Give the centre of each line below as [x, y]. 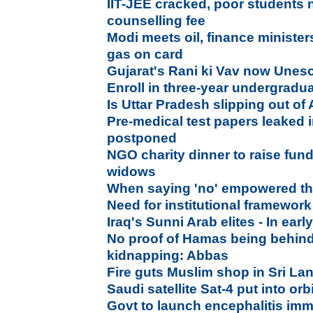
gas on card [145, 54]
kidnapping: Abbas [168, 255]
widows [132, 172]
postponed [142, 138]
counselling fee [156, 21]
